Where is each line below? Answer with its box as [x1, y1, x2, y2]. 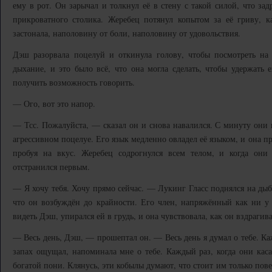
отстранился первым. [13, 161, 90, 172]
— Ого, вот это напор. [13, 98, 95, 109]
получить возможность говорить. [13, 76, 135, 88]
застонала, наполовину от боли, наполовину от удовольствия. [13, 27, 240, 39]
